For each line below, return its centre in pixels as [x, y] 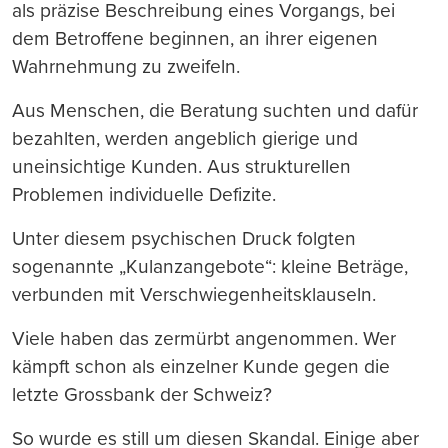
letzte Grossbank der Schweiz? [142, 394]
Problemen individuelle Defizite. [144, 194]
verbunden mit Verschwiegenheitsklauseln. [194, 294]
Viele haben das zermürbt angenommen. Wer [204, 338]
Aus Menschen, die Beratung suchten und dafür [215, 110]
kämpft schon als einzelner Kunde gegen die [201, 366]
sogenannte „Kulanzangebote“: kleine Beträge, [210, 266]
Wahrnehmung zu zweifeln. [126, 66]
